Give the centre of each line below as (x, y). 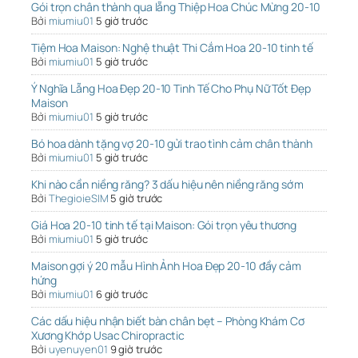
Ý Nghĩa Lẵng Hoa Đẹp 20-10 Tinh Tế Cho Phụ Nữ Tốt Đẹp (171, 89)
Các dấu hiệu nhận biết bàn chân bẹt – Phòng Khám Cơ (168, 321)
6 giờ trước (121, 294)
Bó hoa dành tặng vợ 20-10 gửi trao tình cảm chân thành (172, 144)
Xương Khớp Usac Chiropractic (108, 336)
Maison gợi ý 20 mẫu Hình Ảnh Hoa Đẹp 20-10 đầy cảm (166, 266)
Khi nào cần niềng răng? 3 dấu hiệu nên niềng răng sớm (167, 185)
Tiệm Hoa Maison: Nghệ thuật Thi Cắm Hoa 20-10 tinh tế (172, 48)
